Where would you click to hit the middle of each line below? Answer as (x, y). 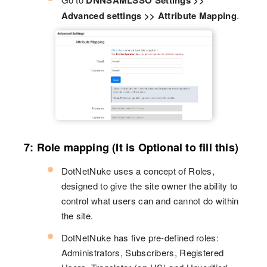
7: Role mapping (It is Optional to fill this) (131, 148)
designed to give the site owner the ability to (149, 186)
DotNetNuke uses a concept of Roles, (138, 171)
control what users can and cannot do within (150, 201)
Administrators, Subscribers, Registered (142, 253)
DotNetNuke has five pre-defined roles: (140, 238)
